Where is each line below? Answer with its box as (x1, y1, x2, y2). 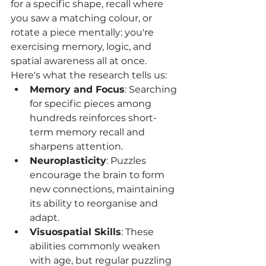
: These (121, 226, 156, 238)
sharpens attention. (30, 141, 123, 153)
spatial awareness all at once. (11, 55, 147, 67)
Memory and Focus (30, 84, 125, 96)
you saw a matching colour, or (11, 12, 154, 24)
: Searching (125, 84, 179, 96)
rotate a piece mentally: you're (11, 27, 156, 39)
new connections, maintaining (30, 183, 177, 195)
